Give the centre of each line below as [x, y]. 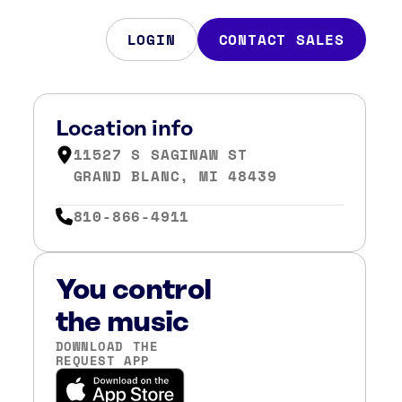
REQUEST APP [102, 360]
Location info [124, 129]
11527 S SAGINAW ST [160, 154]
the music [122, 322]
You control [133, 290]
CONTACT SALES [281, 39]
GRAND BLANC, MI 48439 [175, 176]
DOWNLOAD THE [107, 345]
